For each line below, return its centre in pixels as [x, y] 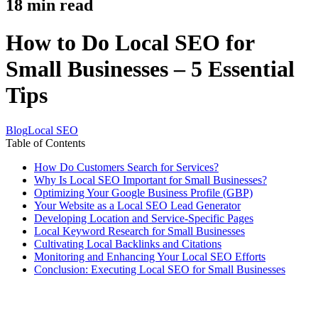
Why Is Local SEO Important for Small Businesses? [150, 180]
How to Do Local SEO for [130, 43]
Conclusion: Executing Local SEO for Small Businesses [160, 269]
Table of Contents [45, 143]
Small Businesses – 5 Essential [150, 69]
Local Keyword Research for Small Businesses [139, 231]
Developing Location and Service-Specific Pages [144, 218]
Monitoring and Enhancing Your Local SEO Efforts [150, 256]
